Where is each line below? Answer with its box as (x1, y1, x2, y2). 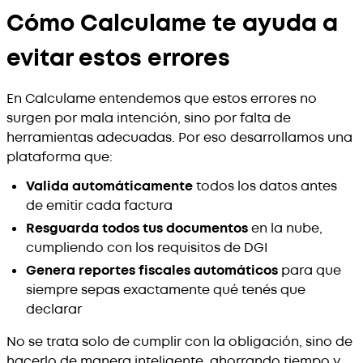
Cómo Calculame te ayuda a (6, 7, 338, 40)
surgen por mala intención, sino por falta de (6, 109, 291, 127)
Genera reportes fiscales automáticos (26, 261, 278, 280)
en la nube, (248, 219, 322, 237)
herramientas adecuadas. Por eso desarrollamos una (6, 128, 352, 147)
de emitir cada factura (26, 196, 173, 215)
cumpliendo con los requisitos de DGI (26, 238, 267, 257)
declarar (26, 300, 82, 318)
